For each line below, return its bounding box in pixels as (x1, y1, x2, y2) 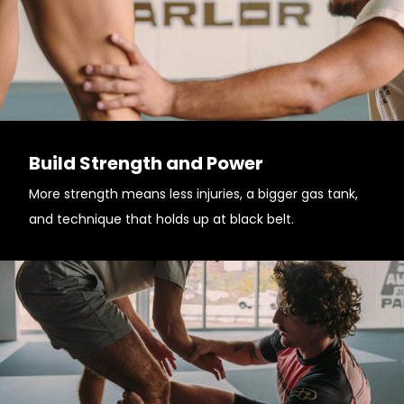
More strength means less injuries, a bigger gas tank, (29, 185, 358, 203)
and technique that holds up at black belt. (29, 210, 294, 228)
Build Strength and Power (29, 151, 263, 176)
